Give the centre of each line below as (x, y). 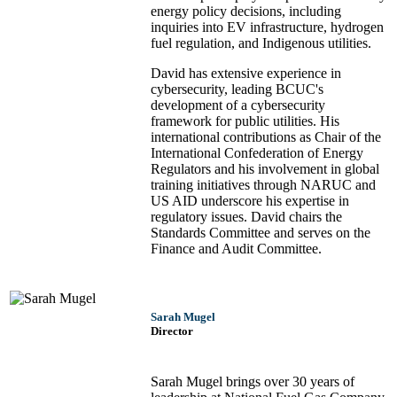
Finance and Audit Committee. (236, 249)
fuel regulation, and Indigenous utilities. (261, 43)
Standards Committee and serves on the (261, 233)
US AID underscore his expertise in (250, 201)
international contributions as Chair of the (266, 137)
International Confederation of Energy (257, 153)
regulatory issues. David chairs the (246, 217)
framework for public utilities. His (245, 121)
